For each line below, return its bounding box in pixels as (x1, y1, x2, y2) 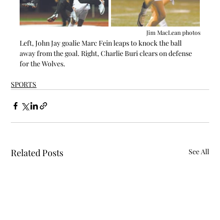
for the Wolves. (20, 58, 66, 68)
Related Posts (11, 146, 64, 159)
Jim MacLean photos (146, 28, 200, 36)
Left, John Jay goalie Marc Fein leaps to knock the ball (20, 38, 184, 48)
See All (188, 146, 209, 156)
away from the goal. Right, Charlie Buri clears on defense (20, 48, 194, 58)
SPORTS (11, 79, 37, 89)
